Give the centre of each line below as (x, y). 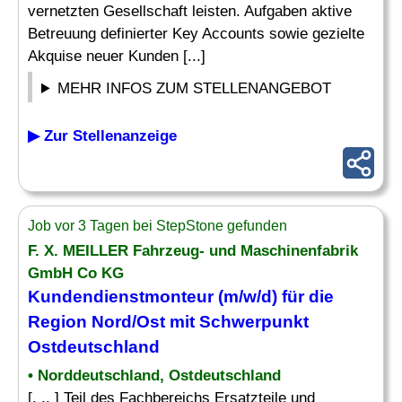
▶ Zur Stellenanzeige (102, 136)
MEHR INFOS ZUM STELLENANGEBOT (195, 88)
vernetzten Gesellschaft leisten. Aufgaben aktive (190, 11)
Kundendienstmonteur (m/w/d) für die (181, 297)
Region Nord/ (82, 322)
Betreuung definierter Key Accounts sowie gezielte (196, 34)
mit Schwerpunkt (237, 322)
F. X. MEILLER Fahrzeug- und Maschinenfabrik (193, 251)
